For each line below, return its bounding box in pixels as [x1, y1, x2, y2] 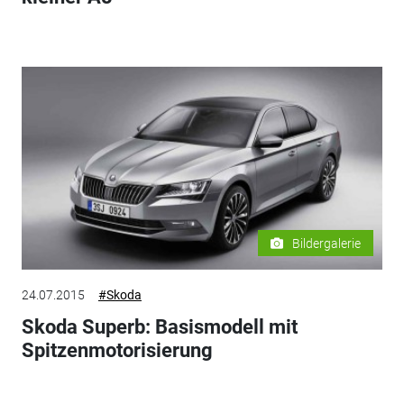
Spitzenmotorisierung [21, 338, 213, 362]
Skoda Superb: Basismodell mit [21, 315, 298, 338]
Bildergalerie [292, 235, 362, 251]
